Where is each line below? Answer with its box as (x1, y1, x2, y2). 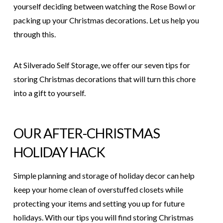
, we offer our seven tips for (98, 60, 190, 70)
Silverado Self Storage (23, 60, 98, 70)
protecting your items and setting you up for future (13, 199, 185, 209)
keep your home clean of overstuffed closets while (13, 185, 183, 195)
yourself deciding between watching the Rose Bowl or (13, 1, 196, 11)
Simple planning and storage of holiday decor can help (13, 171, 195, 181)
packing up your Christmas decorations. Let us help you (13, 15, 199, 25)
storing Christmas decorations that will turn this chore (13, 74, 196, 84)
